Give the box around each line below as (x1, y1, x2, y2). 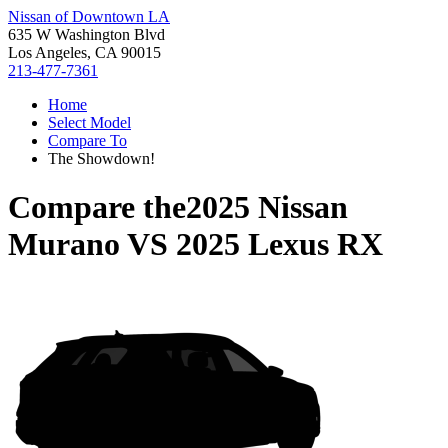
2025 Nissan (186, 189, 348, 226)
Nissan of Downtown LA (8, 8, 170, 25)
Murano (8, 226, 120, 263)
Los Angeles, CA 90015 (8, 44, 161, 61)
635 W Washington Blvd (8, 26, 165, 43)
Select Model (48, 114, 131, 131)
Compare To (48, 132, 127, 149)
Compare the (8, 189, 186, 226)
